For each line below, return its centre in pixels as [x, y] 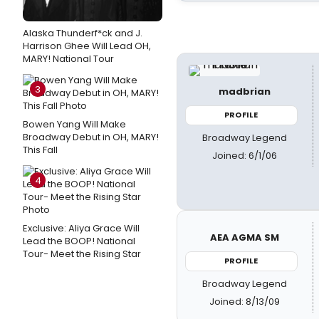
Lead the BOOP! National [79, 241]
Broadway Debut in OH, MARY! [91, 137]
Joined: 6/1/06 [245, 155]
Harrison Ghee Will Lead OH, [87, 46]
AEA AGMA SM [245, 237]
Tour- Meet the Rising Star [82, 254]
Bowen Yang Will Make [74, 124]
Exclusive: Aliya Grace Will [81, 228]
